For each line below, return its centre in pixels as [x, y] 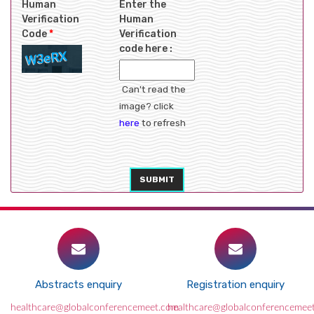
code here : [145, 49]
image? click [146, 106]
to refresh [162, 123]
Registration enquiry [235, 285]
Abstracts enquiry [78, 285]
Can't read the [153, 89]
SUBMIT [157, 179]
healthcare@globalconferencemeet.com [95, 308]
